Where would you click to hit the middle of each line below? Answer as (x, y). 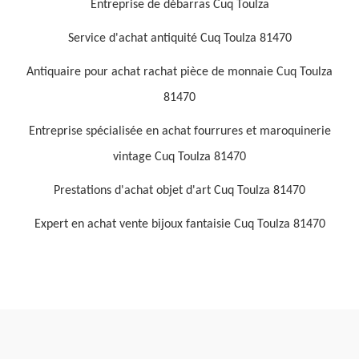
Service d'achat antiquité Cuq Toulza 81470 (179, 38)
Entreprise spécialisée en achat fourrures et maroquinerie (179, 131)
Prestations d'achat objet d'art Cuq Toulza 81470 (179, 191)
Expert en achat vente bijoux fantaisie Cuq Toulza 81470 (179, 224)
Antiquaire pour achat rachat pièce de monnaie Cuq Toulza (179, 72)
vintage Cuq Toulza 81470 (179, 157)
